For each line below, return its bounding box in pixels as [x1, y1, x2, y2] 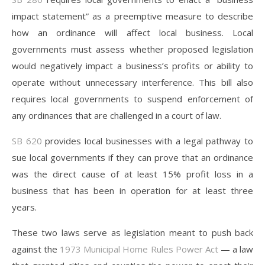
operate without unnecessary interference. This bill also [12, 76, 253, 88]
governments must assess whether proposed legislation [12, 43, 253, 55]
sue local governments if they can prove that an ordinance [12, 151, 253, 163]
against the [12, 243, 60, 255]
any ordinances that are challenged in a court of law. [12, 109, 224, 121]
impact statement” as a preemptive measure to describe [12, 10, 253, 22]
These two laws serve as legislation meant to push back [12, 227, 253, 238]
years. [12, 201, 39, 213]
